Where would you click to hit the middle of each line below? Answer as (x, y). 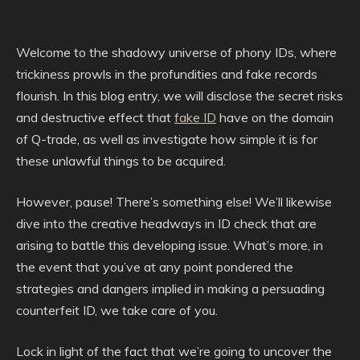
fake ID (195, 117)
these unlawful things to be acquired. (121, 161)
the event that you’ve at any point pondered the (155, 267)
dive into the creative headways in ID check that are (166, 223)
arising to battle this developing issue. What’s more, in (170, 245)
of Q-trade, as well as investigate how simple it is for (167, 139)
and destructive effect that (95, 117)
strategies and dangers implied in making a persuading (170, 288)
